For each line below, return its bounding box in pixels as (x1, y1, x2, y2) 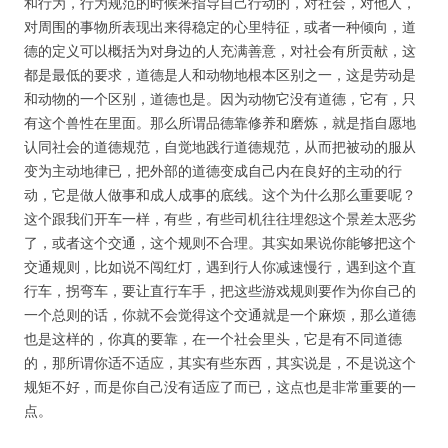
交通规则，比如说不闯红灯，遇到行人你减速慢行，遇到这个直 (24, 257, 416, 276)
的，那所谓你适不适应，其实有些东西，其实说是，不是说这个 (24, 353, 416, 372)
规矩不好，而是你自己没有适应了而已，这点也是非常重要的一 (24, 377, 416, 396)
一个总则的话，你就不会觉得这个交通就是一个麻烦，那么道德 (24, 305, 416, 324)
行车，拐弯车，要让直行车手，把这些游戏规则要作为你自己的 (24, 281, 416, 300)
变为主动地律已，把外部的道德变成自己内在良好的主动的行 (24, 161, 402, 180)
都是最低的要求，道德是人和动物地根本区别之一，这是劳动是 (24, 65, 416, 84)
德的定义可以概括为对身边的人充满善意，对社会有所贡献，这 (24, 41, 416, 60)
